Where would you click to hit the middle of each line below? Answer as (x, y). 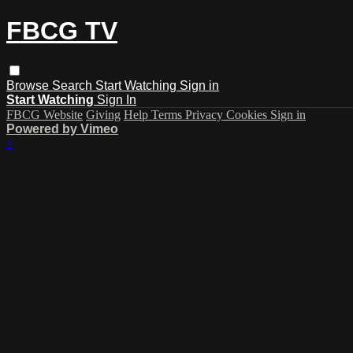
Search (74, 85)
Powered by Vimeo (62, 128)
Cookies (248, 114)
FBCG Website (45, 114)
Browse (29, 85)
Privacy (206, 114)
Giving (103, 114)
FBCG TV (62, 31)
